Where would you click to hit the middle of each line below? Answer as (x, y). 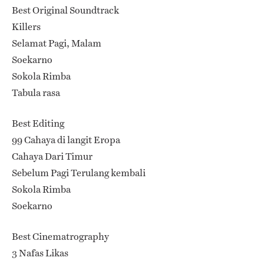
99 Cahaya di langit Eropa (66, 140)
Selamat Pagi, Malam (57, 43)
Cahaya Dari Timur (52, 156)
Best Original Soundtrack (65, 10)
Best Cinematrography (60, 236)
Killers (26, 27)
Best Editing (38, 123)
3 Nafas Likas (40, 253)
